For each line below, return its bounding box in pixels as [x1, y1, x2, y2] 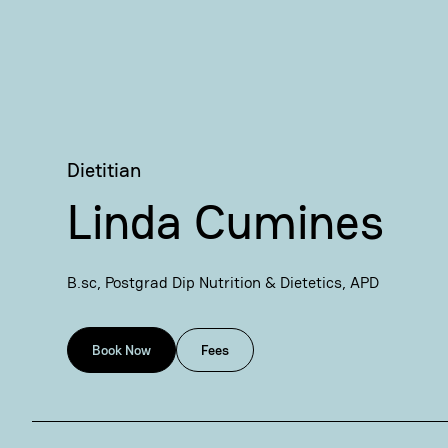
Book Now [92, 341, 152, 359]
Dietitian [67, 157, 142, 183]
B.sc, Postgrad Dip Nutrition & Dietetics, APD [67, 272, 380, 293]
